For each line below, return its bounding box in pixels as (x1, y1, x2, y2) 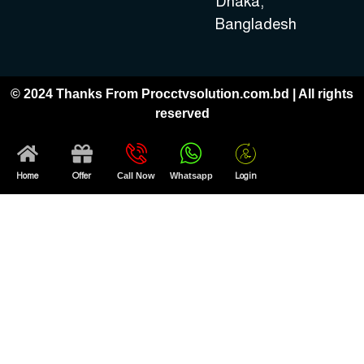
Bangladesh (214, 15, 297, 33)
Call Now (117, 171, 156, 181)
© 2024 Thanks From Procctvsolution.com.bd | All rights (11, 87, 353, 101)
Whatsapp (169, 171, 213, 181)
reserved (154, 106, 210, 120)
